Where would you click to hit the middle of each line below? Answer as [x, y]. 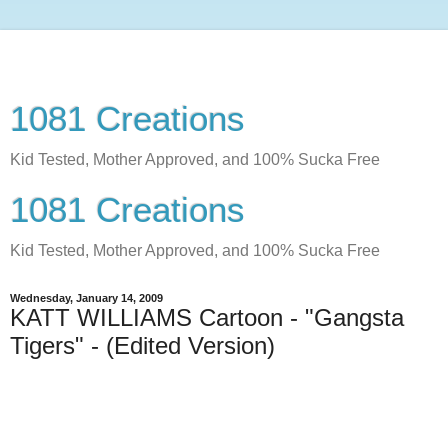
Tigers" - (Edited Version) [142, 345]
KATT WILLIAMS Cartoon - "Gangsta [207, 317]
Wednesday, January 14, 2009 [86, 298]
